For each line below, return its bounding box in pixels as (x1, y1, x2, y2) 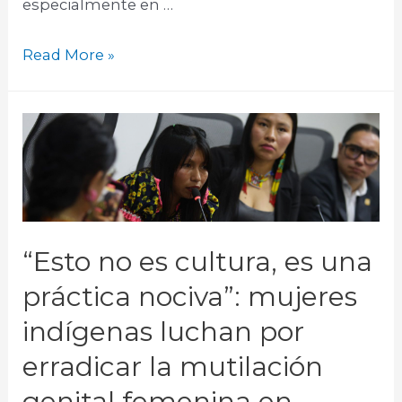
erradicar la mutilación (22, 349, 324, 383)
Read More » (22, 45, 116, 64)
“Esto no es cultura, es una (22, 244, 373, 278)
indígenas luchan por (22, 314, 305, 348)
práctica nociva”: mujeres (22, 279, 358, 313)
